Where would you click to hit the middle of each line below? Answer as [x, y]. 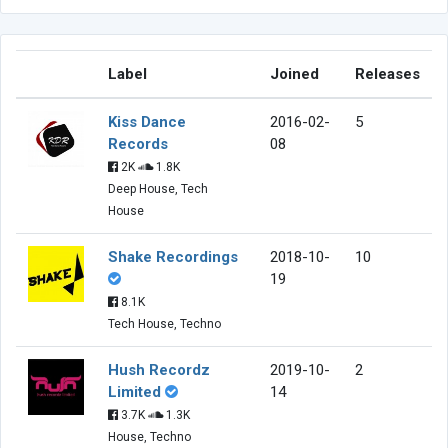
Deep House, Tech [158, 188]
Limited [134, 391]
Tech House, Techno [164, 323]
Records [138, 143]
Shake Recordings [173, 256]
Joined [294, 73]
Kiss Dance [147, 121]
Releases [387, 73]
